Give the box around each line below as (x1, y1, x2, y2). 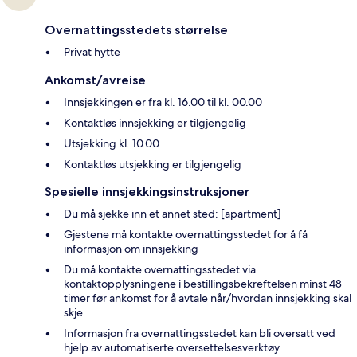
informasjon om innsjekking (64, 241, 198, 257)
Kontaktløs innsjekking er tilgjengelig (64, 116, 246, 131)
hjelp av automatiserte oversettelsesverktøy (64, 340, 280, 355)
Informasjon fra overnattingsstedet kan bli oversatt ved (64, 326, 335, 341)
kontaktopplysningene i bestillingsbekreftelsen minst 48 (64, 277, 342, 292)
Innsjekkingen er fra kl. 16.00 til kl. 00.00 (64, 95, 262, 110)
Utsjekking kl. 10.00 (64, 136, 159, 151)
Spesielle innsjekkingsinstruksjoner (45, 184, 249, 200)
